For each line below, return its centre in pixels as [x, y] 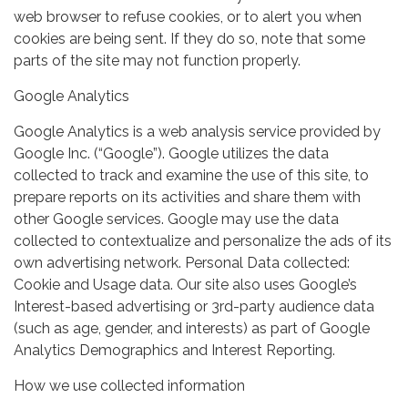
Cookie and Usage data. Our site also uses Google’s [185, 284]
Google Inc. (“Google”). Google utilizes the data [171, 153]
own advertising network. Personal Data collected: [182, 262]
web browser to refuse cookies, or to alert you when [188, 16]
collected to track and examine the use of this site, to [191, 175]
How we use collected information [129, 385]
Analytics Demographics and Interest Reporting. [174, 350]
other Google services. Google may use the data [176, 219]
